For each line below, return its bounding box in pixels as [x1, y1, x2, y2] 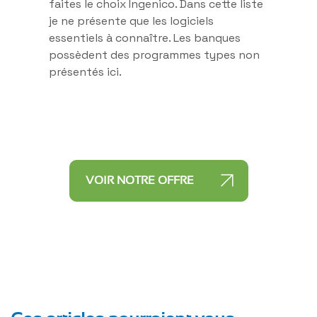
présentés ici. [49, 64, 122, 79]
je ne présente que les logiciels [49, 13, 214, 28]
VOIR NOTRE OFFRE [85, 173, 194, 187]
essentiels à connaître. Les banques [49, 30, 241, 45]
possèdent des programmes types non [49, 47, 260, 62]
